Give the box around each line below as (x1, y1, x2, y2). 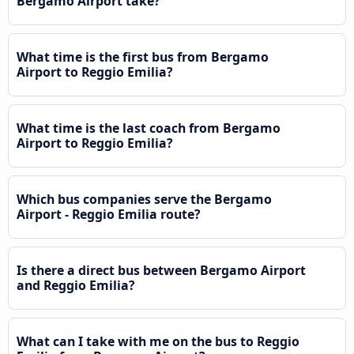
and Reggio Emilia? (17, 277, 135, 295)
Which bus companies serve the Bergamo (17, 190, 272, 209)
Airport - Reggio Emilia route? (17, 205, 201, 224)
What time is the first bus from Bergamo (17, 48, 269, 66)
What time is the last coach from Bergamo (17, 119, 281, 137)
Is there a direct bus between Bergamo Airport (17, 262, 306, 280)
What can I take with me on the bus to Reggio (17, 333, 299, 351)
